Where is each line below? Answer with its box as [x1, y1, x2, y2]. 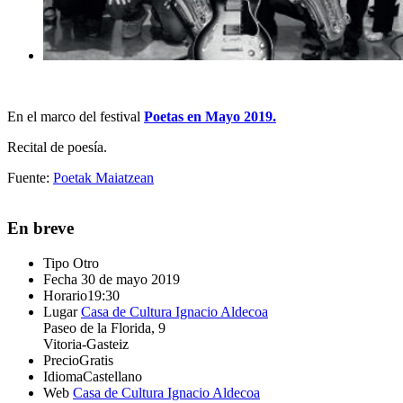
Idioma [43, 369, 83, 385]
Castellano [83, 369, 142, 385]
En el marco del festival [7, 108, 144, 124]
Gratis [79, 353, 113, 369]
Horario [43, 288, 87, 304]
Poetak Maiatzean [53, 169, 154, 185]
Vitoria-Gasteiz [43, 336, 129, 353]
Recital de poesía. [7, 139, 107, 155]
